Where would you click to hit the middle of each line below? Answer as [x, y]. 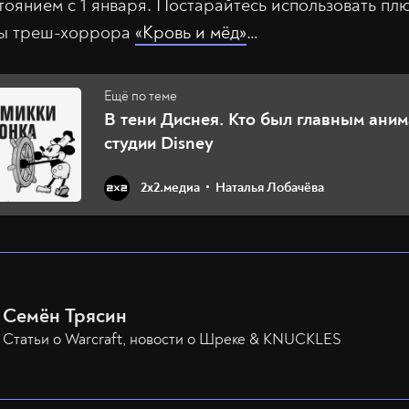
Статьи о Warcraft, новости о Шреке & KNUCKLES [172, 339]
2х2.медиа [170, 188]
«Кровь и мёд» [191, 32]
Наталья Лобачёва [270, 188]
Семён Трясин [65, 316]
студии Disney [159, 142]
